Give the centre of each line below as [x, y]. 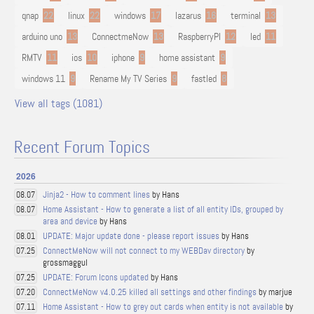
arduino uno [42, 36]
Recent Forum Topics [82, 148]
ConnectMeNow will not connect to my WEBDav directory [144, 251]
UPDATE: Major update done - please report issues [131, 236]
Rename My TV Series [128, 78]
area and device [70, 221]
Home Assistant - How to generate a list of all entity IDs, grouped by [163, 209]
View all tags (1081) [59, 103]
